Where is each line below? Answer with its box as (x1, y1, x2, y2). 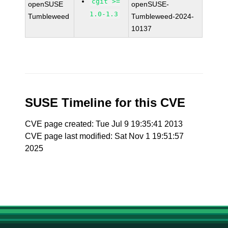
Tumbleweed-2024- (131, 12, 194, 20)
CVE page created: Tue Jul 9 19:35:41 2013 (25, 120, 183, 128)
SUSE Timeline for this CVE (25, 96, 186, 109)
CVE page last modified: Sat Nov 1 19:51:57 (25, 132, 184, 140)
